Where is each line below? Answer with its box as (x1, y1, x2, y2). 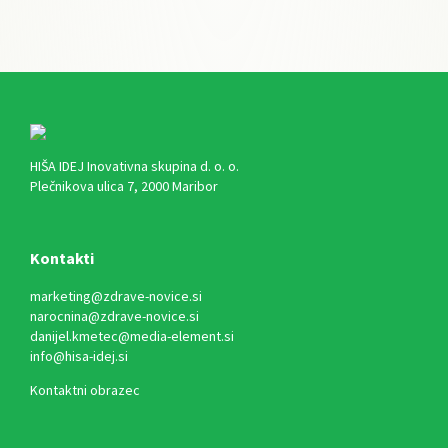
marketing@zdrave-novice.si (30, 286, 202, 305)
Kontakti (30, 247, 94, 268)
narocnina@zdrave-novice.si (30, 306, 199, 325)
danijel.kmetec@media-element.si (30, 326, 234, 345)
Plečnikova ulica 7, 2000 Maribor (30, 176, 218, 195)
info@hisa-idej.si (30, 346, 128, 365)
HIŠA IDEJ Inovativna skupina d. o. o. (30, 156, 239, 175)
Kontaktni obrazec (30, 381, 140, 400)
